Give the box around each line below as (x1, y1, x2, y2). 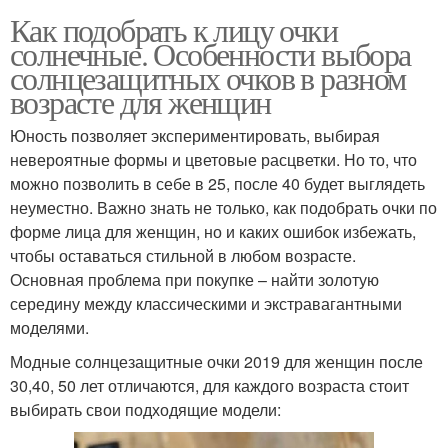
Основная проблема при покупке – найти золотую (10, 268, 379, 292)
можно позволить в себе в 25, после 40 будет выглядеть (10, 172, 425, 196)
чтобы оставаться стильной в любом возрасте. (10, 244, 364, 268)
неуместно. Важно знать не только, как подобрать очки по (10, 196, 437, 220)
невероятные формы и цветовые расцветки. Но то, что (10, 148, 417, 172)
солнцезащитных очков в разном (10, 56, 406, 100)
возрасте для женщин (10, 80, 271, 124)
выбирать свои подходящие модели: (10, 398, 281, 422)
